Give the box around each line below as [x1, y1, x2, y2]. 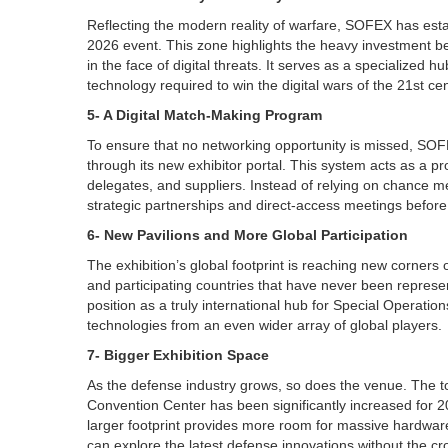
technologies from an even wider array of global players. [87, 317, 442, 333]
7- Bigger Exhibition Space [87, 347, 269, 363]
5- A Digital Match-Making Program [87, 107, 322, 123]
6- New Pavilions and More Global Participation [87, 227, 408, 243]
